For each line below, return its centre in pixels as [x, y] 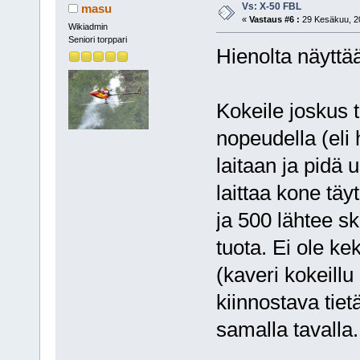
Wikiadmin [88, 27]
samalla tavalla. [287, 330]
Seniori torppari [97, 40]
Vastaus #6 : [274, 20]
